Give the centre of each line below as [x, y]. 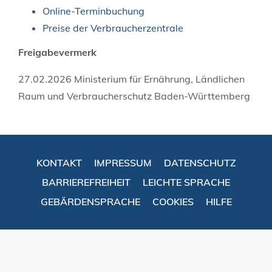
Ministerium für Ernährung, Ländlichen [158, 79]
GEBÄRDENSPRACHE [90, 201]
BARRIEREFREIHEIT [86, 182]
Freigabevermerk [57, 52]
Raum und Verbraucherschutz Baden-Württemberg [134, 96]
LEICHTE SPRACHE [186, 182]
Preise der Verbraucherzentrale [113, 28]
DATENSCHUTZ [200, 162]
